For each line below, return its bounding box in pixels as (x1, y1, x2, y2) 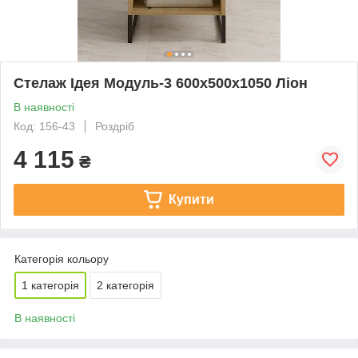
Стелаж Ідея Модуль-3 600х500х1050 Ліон (14, 74, 308, 91)
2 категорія (97, 278, 154, 292)
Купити (168, 192, 214, 206)
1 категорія (22, 278, 79, 292)
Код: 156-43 (14, 119, 75, 133)
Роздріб (95, 119, 134, 133)
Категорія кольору (14, 252, 109, 265)
